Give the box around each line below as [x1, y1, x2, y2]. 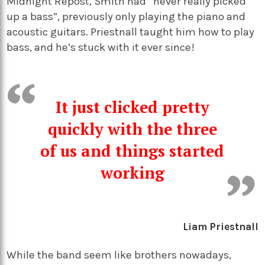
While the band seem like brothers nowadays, [7, 248, 232, 261]
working [100, 161, 164, 183]
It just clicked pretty [55, 96, 209, 118]
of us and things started [40, 140, 225, 161]
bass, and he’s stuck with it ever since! [7, 40, 195, 54]
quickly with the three [47, 118, 217, 140]
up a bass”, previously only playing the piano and [7, 9, 246, 23]
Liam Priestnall [182, 220, 258, 232]
